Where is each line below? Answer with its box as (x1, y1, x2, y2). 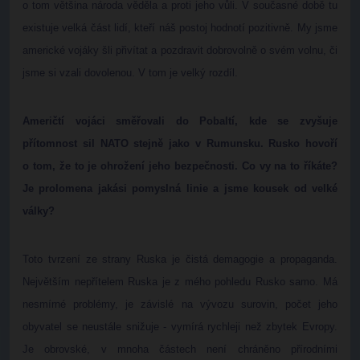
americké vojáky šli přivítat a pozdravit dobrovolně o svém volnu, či (22, 44, 337, 56)
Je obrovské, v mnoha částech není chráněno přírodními (22, 343, 337, 355)
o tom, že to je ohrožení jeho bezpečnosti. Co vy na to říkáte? (22, 160, 337, 172)
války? (22, 205, 55, 217)
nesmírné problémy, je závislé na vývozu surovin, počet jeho (22, 298, 337, 310)
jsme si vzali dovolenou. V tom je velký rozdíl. (22, 67, 238, 79)
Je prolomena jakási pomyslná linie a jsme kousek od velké (22, 182, 337, 194)
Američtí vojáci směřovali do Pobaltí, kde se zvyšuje (22, 115, 337, 127)
